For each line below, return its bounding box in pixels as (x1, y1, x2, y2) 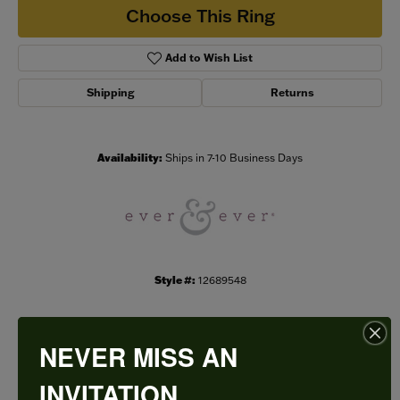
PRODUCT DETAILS (102, 352, 298, 379)
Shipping (86, 86, 134, 100)
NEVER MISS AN (39, 337, 237, 375)
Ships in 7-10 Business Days (165, 151, 303, 165)
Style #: (154, 273, 196, 287)
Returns (270, 86, 314, 100)
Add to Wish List (165, 51, 254, 65)
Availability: (97, 151, 162, 165)
